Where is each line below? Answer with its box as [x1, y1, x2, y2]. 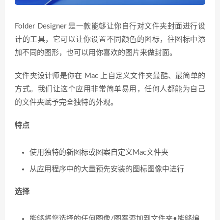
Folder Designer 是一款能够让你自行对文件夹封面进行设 [15, 23, 205, 30]
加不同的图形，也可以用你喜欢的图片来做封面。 [15, 49, 177, 57]
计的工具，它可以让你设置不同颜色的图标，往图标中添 [15, 36, 205, 44]
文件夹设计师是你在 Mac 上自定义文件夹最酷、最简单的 [15, 72, 205, 80]
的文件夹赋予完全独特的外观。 [15, 99, 118, 107]
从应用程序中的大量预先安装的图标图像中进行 [29, 165, 184, 173]
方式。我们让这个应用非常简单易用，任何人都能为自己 [15, 85, 205, 93]
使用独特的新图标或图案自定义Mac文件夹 [29, 149, 168, 157]
